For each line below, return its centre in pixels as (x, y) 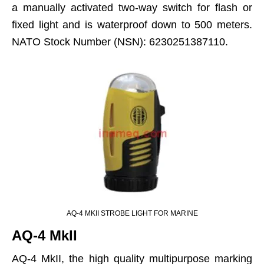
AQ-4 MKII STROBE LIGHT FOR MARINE (132, 213)
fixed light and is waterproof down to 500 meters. (132, 25)
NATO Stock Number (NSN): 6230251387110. (120, 42)
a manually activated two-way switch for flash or (132, 8)
